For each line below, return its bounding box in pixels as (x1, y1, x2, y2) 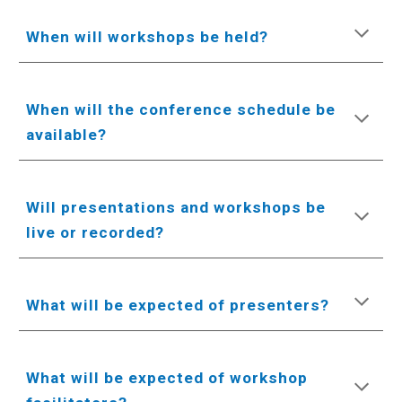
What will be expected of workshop (26, 369, 309, 387)
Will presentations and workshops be (26, 198, 327, 216)
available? (26, 126, 108, 144)
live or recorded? (26, 223, 165, 241)
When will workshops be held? (26, 28, 269, 46)
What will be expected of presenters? (26, 296, 330, 314)
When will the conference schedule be (26, 100, 336, 118)
